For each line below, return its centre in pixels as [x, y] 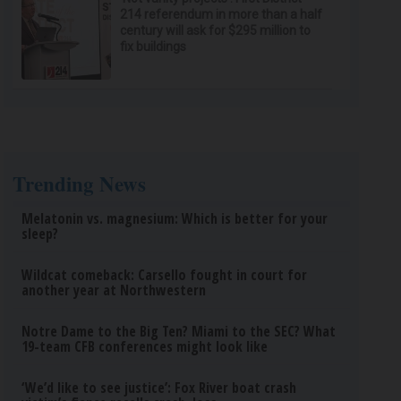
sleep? [40, 234]
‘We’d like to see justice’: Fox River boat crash [159, 388]
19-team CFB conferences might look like [145, 346]
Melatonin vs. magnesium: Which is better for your [175, 218]
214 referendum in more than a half [222, 14]
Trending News [80, 183]
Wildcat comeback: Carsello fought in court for [165, 275]
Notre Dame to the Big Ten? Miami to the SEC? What [179, 331]
